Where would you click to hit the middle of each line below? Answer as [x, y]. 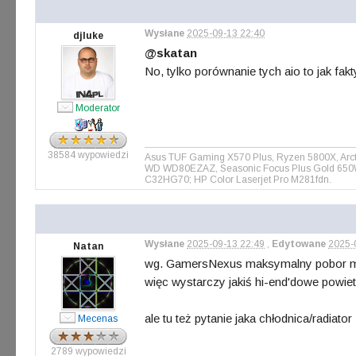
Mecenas [97, 319]
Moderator [97, 108]
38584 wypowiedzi [88, 155]
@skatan [171, 53]
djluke [88, 36]
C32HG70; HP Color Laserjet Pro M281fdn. [238, 180]
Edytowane [299, 244]
